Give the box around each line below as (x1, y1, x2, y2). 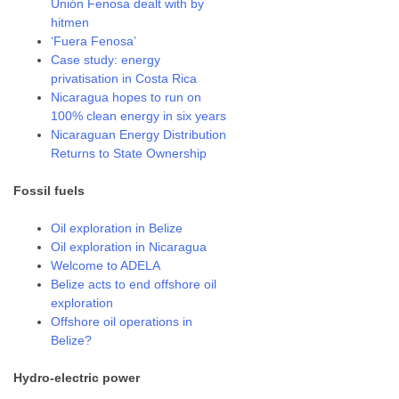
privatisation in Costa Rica (51, 71, 198, 85)
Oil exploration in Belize (51, 221, 183, 235)
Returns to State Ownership (51, 146, 208, 160)
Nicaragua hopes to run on (51, 90, 202, 104)
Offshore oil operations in (51, 314, 193, 329)
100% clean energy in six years (51, 109, 227, 123)
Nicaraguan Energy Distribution (51, 127, 227, 142)
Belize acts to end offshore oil (51, 277, 217, 291)
